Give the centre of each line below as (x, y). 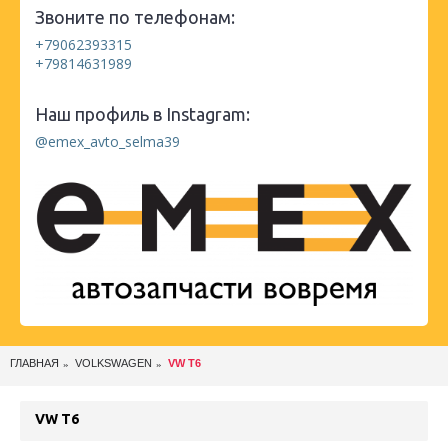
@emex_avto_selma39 (107, 142)
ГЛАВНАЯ (34, 363)
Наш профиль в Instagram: (142, 114)
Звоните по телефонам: (135, 17)
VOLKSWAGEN (113, 363)
